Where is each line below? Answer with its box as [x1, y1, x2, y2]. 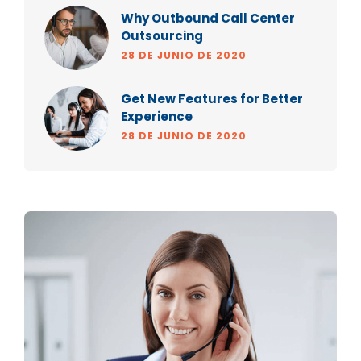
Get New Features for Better [121, 90, 303, 108]
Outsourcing [121, 27, 203, 45]
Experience [121, 108, 193, 126]
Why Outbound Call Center [121, 10, 295, 27]
